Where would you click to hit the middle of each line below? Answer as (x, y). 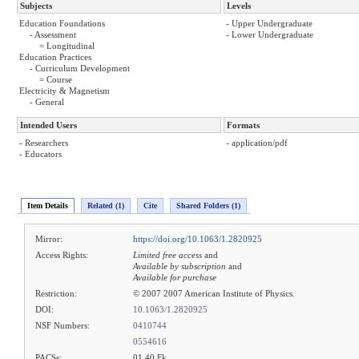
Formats (243, 125)
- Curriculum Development (80, 69)
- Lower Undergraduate (270, 35)
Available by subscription (179, 266)
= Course (56, 80)
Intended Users (48, 125)
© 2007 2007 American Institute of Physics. (214, 294)
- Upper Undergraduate (269, 24)
